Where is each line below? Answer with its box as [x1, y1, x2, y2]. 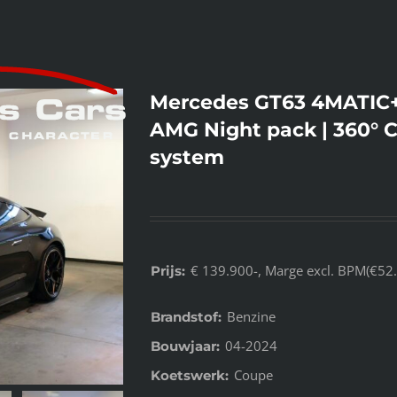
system [150, 145, 224, 169]
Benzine [223, 307, 276, 325]
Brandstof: [151, 308, 222, 325]
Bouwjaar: [151, 338, 220, 354]
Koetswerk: [151, 367, 229, 384]
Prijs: [151, 262, 185, 279]
